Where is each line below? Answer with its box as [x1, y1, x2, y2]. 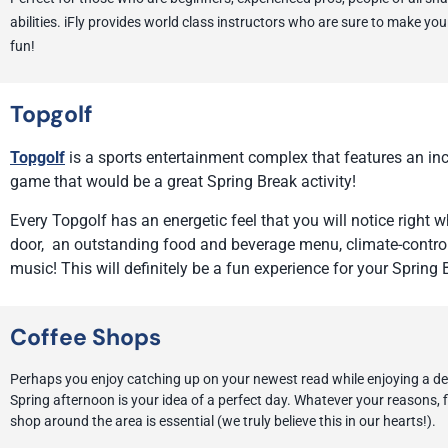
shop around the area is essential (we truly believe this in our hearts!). [10, 413, 439, 430]
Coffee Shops [10, 322, 161, 353]
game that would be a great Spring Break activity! [10, 172, 360, 192]
